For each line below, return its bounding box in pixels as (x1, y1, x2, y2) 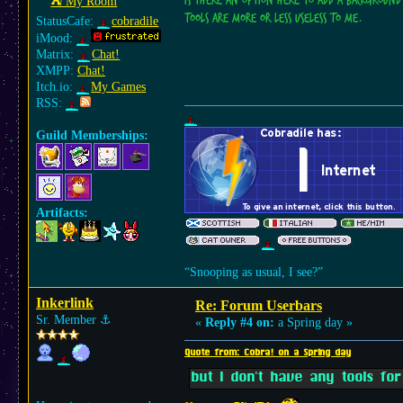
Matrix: (36, 48, 77, 61)
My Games (91, 80, 147, 94)
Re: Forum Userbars (195, 298, 322, 313)
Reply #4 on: (205, 316, 274, 329)
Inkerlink (36, 295, 94, 310)
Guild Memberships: (36, 129, 148, 142)
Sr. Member (36, 313, 100, 327)
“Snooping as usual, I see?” (184, 264, 323, 279)
